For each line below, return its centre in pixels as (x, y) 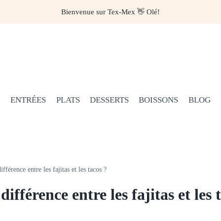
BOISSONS (159, 100)
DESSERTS (109, 100)
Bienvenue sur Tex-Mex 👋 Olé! (110, 12)
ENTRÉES (28, 100)
